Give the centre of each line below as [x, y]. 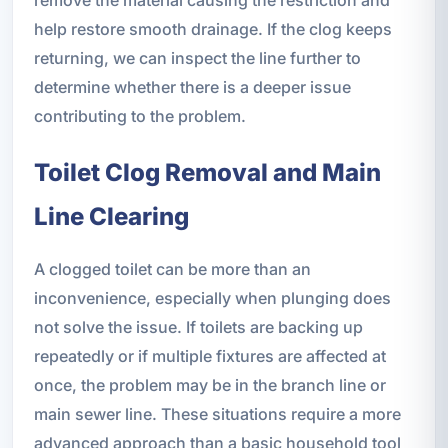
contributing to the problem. [139, 116]
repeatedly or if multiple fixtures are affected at [209, 356]
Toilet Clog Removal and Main [207, 173]
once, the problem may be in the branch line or [209, 385]
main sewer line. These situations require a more [217, 414]
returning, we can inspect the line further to [197, 58]
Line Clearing [111, 217]
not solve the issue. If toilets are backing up [198, 327]
